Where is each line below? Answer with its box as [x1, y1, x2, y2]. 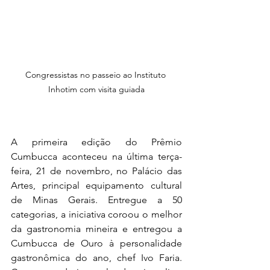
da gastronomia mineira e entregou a [11, 223, 182, 235]
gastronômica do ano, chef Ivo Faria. [11, 252, 182, 264]
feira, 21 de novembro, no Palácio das [11, 165, 182, 177]
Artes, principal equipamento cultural [11, 180, 182, 192]
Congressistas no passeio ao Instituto [25, 69, 168, 81]
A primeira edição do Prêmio [11, 136, 182, 148]
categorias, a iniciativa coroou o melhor [11, 209, 182, 221]
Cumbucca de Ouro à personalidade [11, 237, 182, 250]
